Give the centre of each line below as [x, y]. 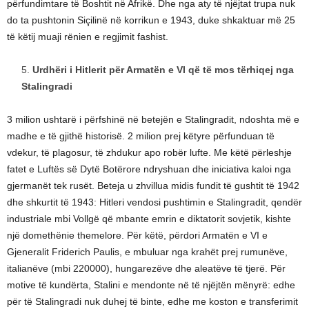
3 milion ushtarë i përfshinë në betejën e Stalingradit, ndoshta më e [153, 120]
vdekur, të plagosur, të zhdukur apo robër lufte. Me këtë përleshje [149, 153]
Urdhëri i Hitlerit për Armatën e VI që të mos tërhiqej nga [163, 70]
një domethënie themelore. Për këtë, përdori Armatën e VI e [137, 236]
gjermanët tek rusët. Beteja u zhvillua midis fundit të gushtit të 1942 [153, 186]
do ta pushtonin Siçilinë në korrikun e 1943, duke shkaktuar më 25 [151, 20]
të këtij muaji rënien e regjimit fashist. [88, 37]
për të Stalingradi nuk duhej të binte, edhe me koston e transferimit [152, 302]
